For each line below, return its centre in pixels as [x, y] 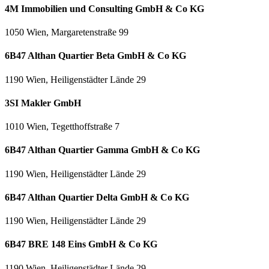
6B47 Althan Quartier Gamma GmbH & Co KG [102, 150]
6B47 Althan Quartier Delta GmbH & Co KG [97, 197]
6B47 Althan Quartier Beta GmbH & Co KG [95, 56]
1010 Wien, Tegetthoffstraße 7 [62, 127]
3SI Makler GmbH [43, 103]
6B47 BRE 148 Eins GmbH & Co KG [81, 244]
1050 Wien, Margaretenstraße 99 [67, 32]
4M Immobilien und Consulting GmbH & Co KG [104, 8]
